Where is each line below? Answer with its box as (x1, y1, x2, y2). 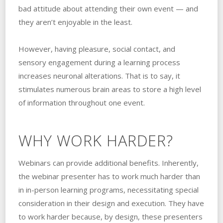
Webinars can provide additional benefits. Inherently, (18, 158, 199, 168)
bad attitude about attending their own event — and (18, 3, 198, 14)
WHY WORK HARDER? (18, 130, 173, 151)
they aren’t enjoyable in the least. (18, 17, 132, 27)
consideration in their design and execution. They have (18, 198, 204, 209)
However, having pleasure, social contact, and (18, 44, 175, 54)
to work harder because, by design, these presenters (18, 212, 203, 222)
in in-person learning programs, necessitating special (18, 185, 199, 195)
